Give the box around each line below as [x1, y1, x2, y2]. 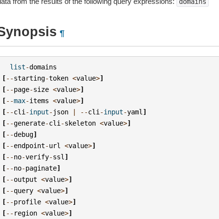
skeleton [65, 119, 96, 127]
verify [25, 153, 49, 161]
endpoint [14, 141, 45, 150]
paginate [25, 164, 57, 172]
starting [14, 74, 45, 82]
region [14, 209, 38, 217]
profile [14, 197, 42, 206]
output [14, 175, 38, 183]
